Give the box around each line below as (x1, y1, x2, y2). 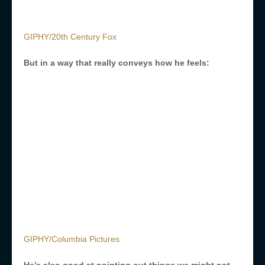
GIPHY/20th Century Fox (24, 32, 117, 42)
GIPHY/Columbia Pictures (24, 234, 119, 244)
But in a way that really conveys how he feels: (24, 58, 209, 68)
